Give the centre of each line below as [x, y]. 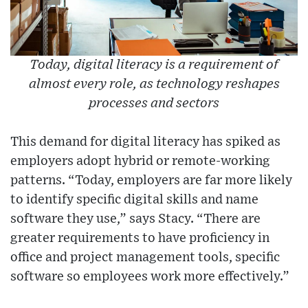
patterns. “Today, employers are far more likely [151, 181]
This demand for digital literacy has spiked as [145, 142]
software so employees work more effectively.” [150, 277]
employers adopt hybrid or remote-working [140, 162]
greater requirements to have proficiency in [140, 239]
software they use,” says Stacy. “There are [135, 219]
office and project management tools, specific [145, 258]
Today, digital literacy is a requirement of [154, 65]
